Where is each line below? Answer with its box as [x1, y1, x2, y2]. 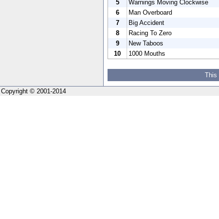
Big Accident [129, 19, 164, 26]
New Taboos [129, 39, 163, 47]
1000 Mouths [129, 49, 165, 57]
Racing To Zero [129, 29, 172, 37]
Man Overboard [129, 8, 172, 16]
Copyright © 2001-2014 [1, 87, 66, 95]
